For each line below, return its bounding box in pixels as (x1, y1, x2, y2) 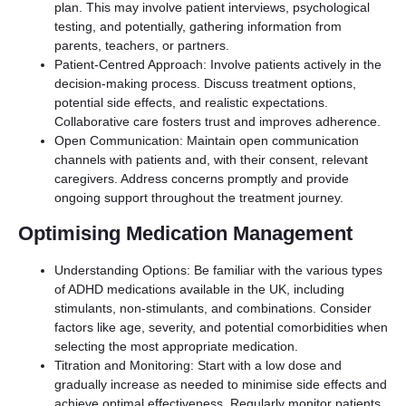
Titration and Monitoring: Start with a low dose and (54, 358, 342, 372)
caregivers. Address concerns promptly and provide (54, 171, 349, 186)
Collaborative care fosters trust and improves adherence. (54, 114, 381, 129)
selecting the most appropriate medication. (54, 339, 298, 353)
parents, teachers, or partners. (54, 38, 229, 53)
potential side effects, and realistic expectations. (54, 95, 328, 110)
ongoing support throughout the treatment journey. (54, 190, 343, 205)
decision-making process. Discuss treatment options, (54, 76, 356, 91)
